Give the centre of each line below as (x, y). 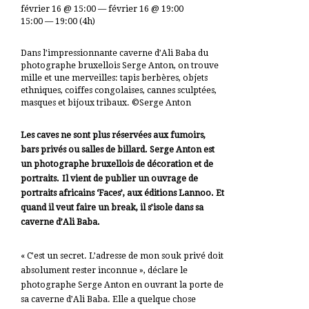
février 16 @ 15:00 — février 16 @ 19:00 (102, 9)
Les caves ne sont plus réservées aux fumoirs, (113, 135)
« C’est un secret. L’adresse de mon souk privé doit (122, 256)
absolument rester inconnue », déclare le (104, 270)
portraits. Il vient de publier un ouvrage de (109, 179)
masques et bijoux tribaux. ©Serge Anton (106, 103)
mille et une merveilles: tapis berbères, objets (114, 78)
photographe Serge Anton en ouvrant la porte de (122, 285)
